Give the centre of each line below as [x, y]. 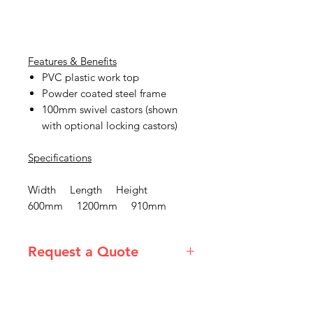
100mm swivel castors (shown [110, 109]
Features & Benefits [72, 61]
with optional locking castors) [110, 125]
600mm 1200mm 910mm [97, 206]
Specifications [60, 158]
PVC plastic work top [90, 77]
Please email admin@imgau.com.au [111, 280]
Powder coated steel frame [104, 93]
